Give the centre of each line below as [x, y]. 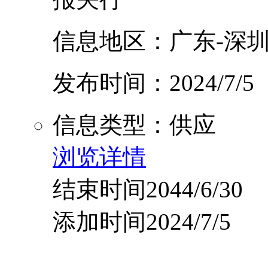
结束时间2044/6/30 [148, 190]
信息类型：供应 [134, 125]
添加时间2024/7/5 [142, 222]
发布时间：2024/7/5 [153, 83]
